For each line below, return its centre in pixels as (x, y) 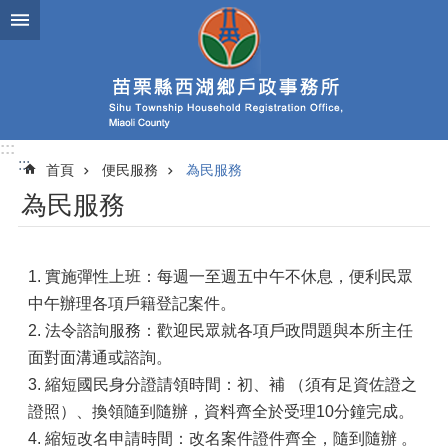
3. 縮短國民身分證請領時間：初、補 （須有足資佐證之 (222, 384)
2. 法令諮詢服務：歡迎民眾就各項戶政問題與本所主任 (220, 330)
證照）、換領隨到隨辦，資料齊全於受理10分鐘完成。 (221, 411)
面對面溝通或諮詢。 (100, 357)
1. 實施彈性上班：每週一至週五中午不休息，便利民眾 (220, 276)
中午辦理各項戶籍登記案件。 (132, 303)
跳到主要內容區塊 (74, 19)
